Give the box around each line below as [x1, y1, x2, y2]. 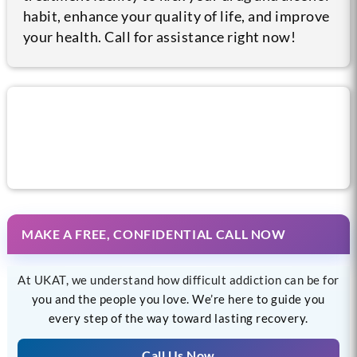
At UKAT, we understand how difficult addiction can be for [18, 272, 339, 287]
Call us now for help [74, 116, 232, 138]
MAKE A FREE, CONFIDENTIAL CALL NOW [21, 226, 286, 241]
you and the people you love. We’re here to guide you [31, 291, 325, 306]
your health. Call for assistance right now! [22, 27, 296, 45]
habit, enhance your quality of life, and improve [22, 6, 330, 25]
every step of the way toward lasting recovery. [48, 310, 308, 325]
